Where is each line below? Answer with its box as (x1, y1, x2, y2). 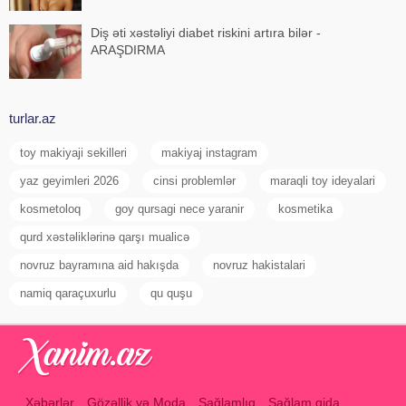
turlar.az (9, 111, 56, 126)
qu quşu (150, 286, 192, 300)
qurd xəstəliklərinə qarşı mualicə (20, 230, 189, 244)
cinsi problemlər (153, 174, 236, 188)
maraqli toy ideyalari (270, 174, 375, 188)
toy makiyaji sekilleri (20, 146, 127, 159)
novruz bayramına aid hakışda (20, 258, 179, 272)
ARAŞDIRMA (91, 43, 165, 57)
